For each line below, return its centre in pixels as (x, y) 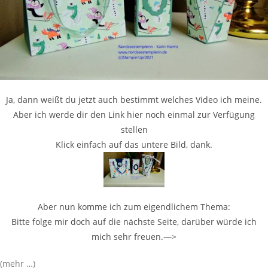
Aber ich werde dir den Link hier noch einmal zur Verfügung (134, 115)
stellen (134, 130)
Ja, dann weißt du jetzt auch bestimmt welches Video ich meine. (134, 100)
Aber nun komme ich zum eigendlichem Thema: (134, 207)
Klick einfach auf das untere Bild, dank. (134, 145)
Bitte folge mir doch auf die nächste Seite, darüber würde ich (134, 222)
